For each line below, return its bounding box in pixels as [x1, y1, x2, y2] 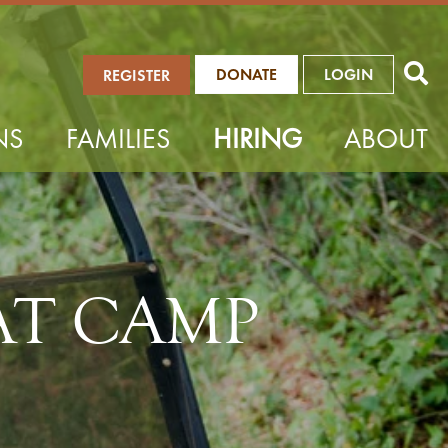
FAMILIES [66, 121, 171, 156]
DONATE [216, 64, 277, 85]
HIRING [213, 121, 302, 156]
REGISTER [103, 65, 170, 86]
